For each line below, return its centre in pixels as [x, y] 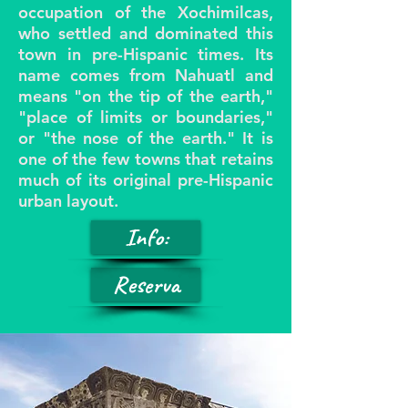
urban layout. [68, 201]
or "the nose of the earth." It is [146, 138]
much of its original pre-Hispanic [146, 180]
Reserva [146, 284]
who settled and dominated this [146, 33]
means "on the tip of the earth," [146, 96]
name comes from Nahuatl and [146, 75]
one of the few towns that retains [146, 159]
